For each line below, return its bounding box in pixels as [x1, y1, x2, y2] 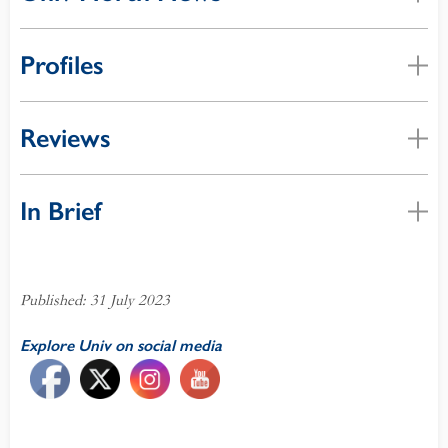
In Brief [20, 195, 101, 228]
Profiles [20, 49, 104, 82]
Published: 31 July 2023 [20, 291, 170, 310]
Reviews [20, 122, 111, 155]
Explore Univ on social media [20, 336, 222, 356]
